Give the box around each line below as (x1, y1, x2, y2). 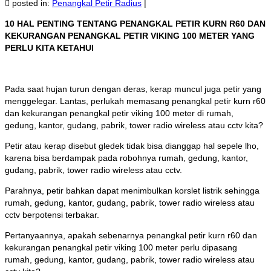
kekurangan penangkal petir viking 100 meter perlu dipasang (5, 243, 237, 253)
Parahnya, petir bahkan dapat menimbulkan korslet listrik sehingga (5, 186, 260, 196)
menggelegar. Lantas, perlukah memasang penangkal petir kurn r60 (5, 96, 266, 106)
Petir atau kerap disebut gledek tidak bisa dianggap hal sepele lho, (5, 141, 259, 151)
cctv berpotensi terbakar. (5, 210, 99, 220)
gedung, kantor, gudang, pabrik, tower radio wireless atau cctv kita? (5, 120, 263, 131)
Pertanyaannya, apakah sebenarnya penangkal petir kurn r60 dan (5, 230, 257, 241)
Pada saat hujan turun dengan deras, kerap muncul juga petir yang (5, 84, 261, 94)
